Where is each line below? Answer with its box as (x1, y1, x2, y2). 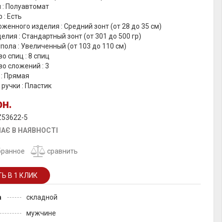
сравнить (47, 147, 78, 155)
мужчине (26, 209, 56, 217)
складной (26, 193, 57, 201)
